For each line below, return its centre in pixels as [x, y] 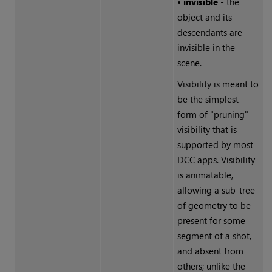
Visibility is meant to [218, 84]
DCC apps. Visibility [216, 160]
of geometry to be [214, 206]
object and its [204, 17]
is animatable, [205, 175]
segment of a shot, [214, 236]
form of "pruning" [212, 114]
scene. [189, 63]
